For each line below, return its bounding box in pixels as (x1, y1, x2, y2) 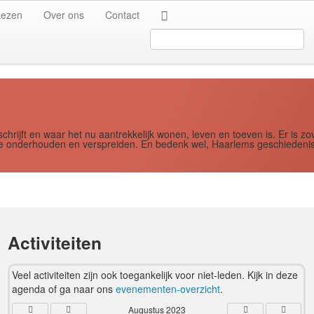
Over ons (43, 8, 84, 22)
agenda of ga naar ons (12, 282, 116, 296)
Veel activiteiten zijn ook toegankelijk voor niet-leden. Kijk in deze (12, 268, 299, 282)
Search (150, 29, 182, 43)
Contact (105, 8, 139, 22)
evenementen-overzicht (116, 282, 221, 296)
